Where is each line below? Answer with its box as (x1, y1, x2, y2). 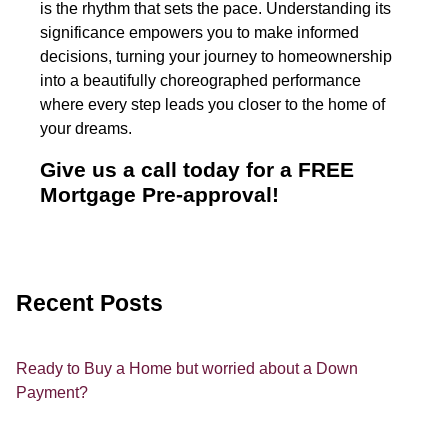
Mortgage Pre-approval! (40, 182, 279, 206)
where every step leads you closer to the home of (40, 95, 385, 113)
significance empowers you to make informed (40, 23, 359, 41)
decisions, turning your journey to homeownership (40, 47, 392, 65)
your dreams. (40, 119, 132, 137)
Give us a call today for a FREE (40, 157, 354, 181)
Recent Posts (16, 290, 163, 316)
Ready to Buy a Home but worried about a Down (16, 359, 358, 377)
